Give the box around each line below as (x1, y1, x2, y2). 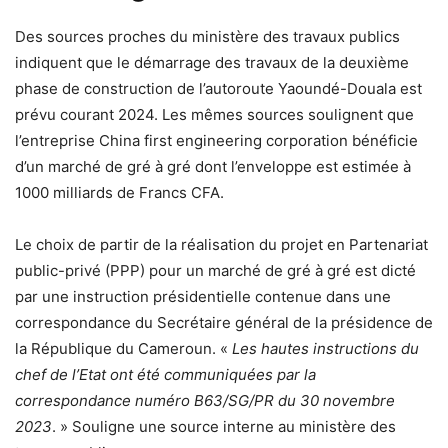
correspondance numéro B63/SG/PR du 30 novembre (15, 390, 395, 410)
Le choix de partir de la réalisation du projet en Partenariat (15, 234, 428, 254)
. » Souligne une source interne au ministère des (52, 416, 396, 436)
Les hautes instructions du (232, 338, 419, 358)
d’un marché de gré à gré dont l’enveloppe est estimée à (15, 156, 411, 176)
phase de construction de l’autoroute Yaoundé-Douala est (15, 78, 422, 98)
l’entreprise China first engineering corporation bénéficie (15, 130, 418, 150)
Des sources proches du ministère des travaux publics (15, 26, 400, 46)
